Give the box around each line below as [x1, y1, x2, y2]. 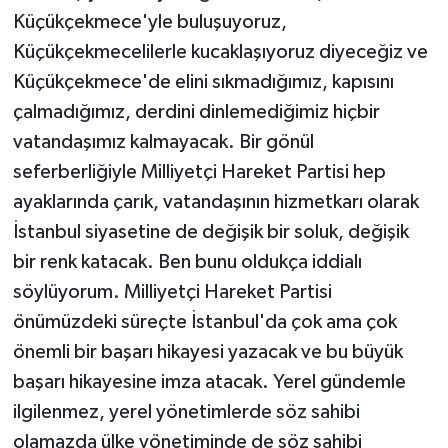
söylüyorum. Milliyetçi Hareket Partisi [12, 281, 332, 302]
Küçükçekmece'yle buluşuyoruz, [12, 11, 287, 32]
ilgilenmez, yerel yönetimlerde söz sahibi [12, 401, 360, 422]
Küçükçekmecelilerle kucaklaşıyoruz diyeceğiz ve [12, 41, 428, 62]
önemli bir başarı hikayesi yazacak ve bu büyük [12, 341, 403, 362]
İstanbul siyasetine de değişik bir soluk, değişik [12, 221, 409, 242]
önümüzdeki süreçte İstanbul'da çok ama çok [12, 311, 397, 332]
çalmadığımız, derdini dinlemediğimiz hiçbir [12, 101, 380, 122]
